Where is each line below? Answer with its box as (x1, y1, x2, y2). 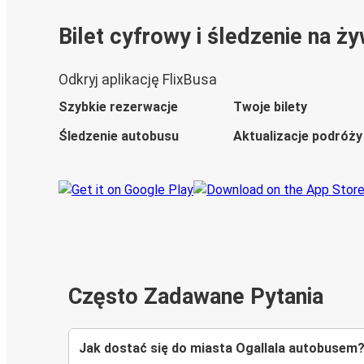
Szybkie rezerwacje (58, 99, 178, 115)
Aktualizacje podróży (233, 128, 362, 145)
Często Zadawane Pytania (68, 284, 323, 310)
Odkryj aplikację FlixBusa (58, 71, 217, 89)
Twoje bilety (233, 99, 307, 115)
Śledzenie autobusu (58, 128, 179, 145)
